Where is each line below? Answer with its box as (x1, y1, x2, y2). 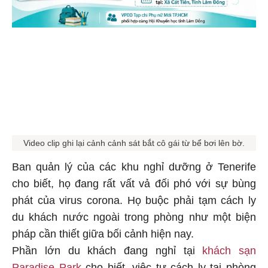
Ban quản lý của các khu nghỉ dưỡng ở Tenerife (12, 160, 256, 173)
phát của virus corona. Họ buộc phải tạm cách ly (12, 194, 256, 206)
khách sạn (202, 244, 256, 257)
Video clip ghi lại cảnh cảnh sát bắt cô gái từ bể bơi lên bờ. (23, 138, 245, 148)
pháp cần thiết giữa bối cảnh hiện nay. (12, 227, 194, 240)
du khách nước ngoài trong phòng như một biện (12, 211, 256, 223)
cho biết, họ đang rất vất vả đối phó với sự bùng (12, 177, 256, 190)
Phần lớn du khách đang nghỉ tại (12, 244, 203, 257)
